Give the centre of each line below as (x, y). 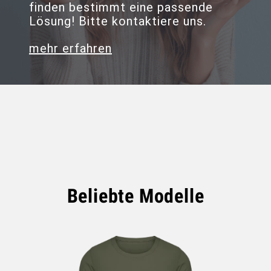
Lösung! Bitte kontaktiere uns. (118, 21)
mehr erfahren (70, 48)
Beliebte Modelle (135, 196)
